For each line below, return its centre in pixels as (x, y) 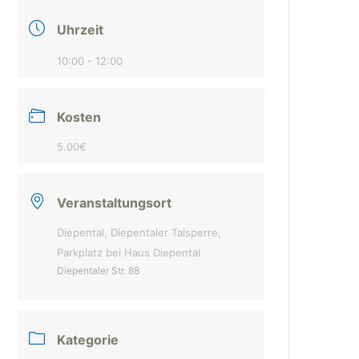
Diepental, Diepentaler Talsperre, (139, 232)
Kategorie (88, 340)
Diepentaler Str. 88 (98, 270)
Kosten (79, 117)
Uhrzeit (80, 30)
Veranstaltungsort (114, 203)
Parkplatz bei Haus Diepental (129, 252)
